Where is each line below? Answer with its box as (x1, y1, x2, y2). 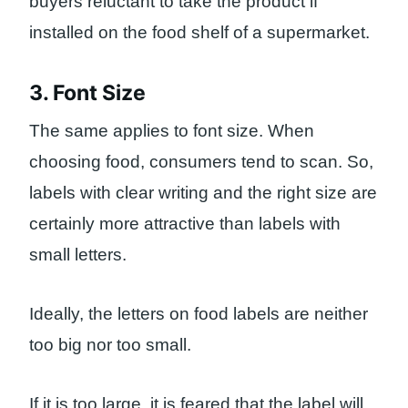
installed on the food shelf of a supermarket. (29, 23, 370, 43)
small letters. (29, 245, 127, 265)
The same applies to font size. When (29, 121, 314, 141)
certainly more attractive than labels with (29, 214, 341, 234)
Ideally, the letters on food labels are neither (29, 303, 368, 323)
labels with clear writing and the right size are (29, 183, 377, 203)
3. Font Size (29, 79, 146, 106)
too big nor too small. (29, 334, 191, 354)
